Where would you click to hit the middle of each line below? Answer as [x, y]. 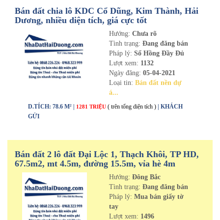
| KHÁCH [170, 107]
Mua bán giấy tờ [158, 197]
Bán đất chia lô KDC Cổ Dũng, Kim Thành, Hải [107, 11]
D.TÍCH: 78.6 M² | [52, 107]
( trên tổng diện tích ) [132, 107]
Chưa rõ [144, 34]
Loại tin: [122, 83]
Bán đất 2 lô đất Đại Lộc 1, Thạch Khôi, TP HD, [107, 154]
